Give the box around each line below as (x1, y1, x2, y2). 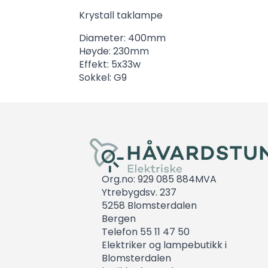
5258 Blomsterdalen (102, 198, 197, 212)
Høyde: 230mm (79, 44, 149, 58)
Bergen (102, 211, 136, 226)
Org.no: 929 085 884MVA (102, 172, 217, 186)
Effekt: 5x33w (79, 57, 141, 71)
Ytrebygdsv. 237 (102, 185, 177, 199)
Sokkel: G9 (79, 70, 127, 84)
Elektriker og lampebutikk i (102, 237, 227, 252)
